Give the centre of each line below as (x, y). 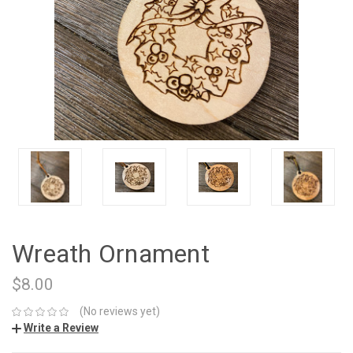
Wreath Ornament (111, 254)
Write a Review (61, 328)
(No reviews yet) (119, 312)
